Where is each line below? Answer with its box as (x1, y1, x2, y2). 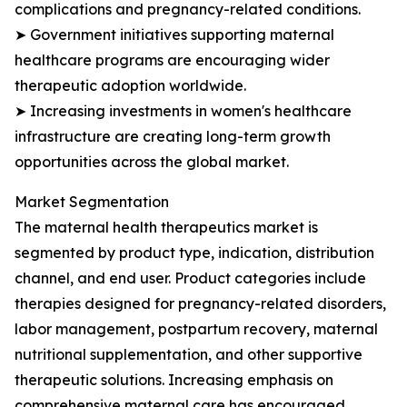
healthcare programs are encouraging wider (15, 51, 330, 69)
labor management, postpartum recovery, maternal (15, 320, 378, 338)
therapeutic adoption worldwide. (15, 76, 246, 94)
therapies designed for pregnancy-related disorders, (15, 294, 386, 313)
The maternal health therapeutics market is (15, 218, 318, 236)
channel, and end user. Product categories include (15, 269, 366, 287)
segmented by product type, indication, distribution (15, 243, 374, 262)
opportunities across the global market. (15, 153, 289, 171)
